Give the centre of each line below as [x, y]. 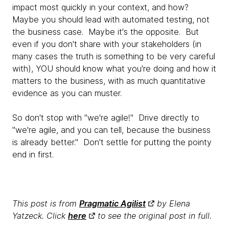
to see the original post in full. [153, 216]
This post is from [46, 203]
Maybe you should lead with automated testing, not [111, 19]
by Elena [172, 203]
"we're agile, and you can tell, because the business [111, 130]
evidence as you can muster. [67, 93]
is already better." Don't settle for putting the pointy [112, 142]
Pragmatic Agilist [112, 203]
